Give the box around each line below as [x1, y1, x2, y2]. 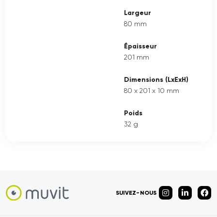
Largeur [124, 8, 151, 17]
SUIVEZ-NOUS [115, 189, 156, 196]
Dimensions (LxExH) [124, 75, 188, 84]
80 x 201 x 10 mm [124, 86, 179, 94]
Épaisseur [124, 42, 157, 50]
